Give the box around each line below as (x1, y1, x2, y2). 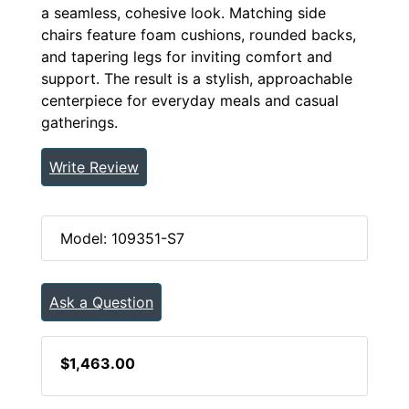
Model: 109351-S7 (60, 228, 184, 247)
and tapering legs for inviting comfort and (41, 47, 332, 66)
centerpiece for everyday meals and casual (41, 90, 339, 110)
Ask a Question (49, 292, 153, 311)
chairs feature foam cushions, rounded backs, (41, 25, 356, 44)
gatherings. (41, 112, 118, 131)
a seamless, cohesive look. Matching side (41, 3, 326, 22)
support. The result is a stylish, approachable (41, 68, 352, 88)
